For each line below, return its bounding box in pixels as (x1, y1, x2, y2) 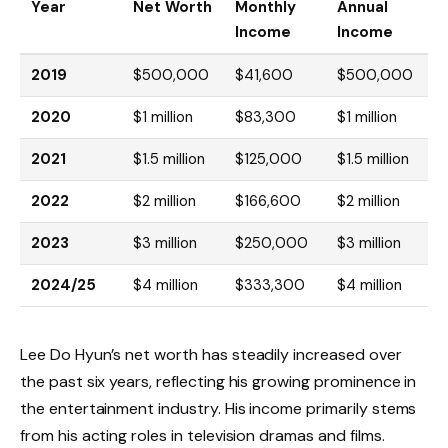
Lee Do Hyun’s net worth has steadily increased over (20, 344, 402, 366)
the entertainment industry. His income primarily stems (20, 398, 417, 420)
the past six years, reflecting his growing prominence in (20, 371, 417, 393)
